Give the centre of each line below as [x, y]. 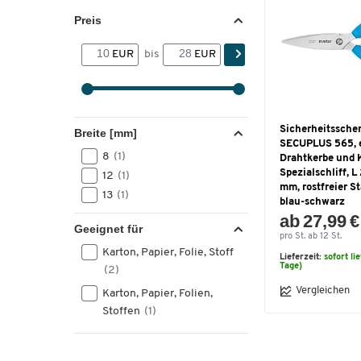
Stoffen [122, 311]
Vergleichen [323, 291]
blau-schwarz [312, 201]
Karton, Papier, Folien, [158, 294]
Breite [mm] [106, 133]
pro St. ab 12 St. [311, 236]
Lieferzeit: [302, 257]
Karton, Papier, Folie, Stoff [168, 253]
